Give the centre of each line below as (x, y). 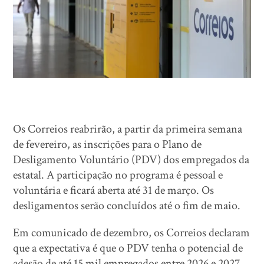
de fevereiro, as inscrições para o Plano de (108, 144)
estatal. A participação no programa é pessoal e (118, 175)
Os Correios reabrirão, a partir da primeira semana (128, 129)
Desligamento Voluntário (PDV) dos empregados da (131, 159)
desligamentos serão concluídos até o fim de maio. (127, 205)
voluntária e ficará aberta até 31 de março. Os (114, 190)
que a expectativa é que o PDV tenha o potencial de (128, 248)
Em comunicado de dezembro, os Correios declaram (132, 232)
